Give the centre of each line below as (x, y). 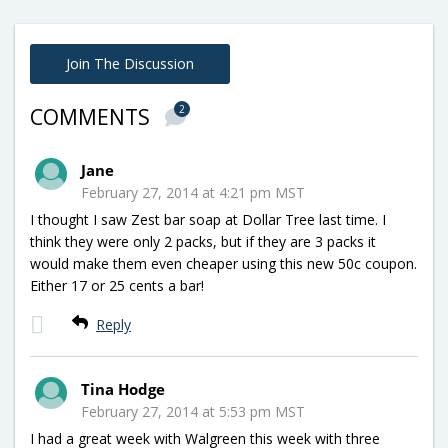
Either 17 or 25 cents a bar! (117, 285)
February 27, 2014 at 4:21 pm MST (193, 192)
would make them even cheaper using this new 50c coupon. (223, 263)
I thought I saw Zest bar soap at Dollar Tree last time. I (208, 219)
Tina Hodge (123, 388)
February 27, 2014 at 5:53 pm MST (193, 411)
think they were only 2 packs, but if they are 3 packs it (203, 241)
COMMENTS (92, 116)
